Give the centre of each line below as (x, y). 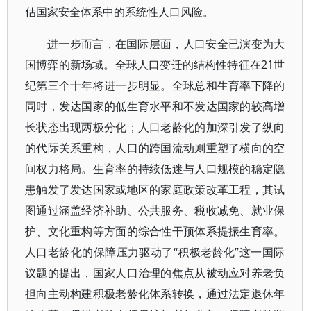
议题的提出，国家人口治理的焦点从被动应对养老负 (155, 273)
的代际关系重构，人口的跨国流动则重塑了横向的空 (155, 148)
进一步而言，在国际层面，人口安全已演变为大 (166, 44)
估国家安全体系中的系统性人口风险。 (119, 12)
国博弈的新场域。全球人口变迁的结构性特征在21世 (155, 65)
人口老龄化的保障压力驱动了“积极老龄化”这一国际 (155, 252)
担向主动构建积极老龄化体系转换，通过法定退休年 (155, 294)
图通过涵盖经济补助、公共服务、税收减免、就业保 (155, 210)
